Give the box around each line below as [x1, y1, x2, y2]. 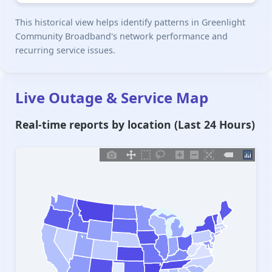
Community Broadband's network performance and [15, 30, 228, 42]
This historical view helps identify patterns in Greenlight [15, 16, 245, 29]
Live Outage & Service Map [15, 87, 208, 108]
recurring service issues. [15, 44, 115, 56]
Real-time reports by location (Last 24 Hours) [15, 117, 255, 132]
